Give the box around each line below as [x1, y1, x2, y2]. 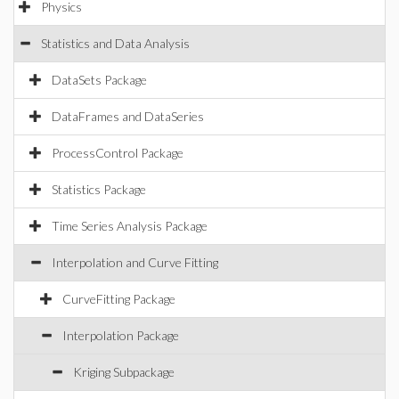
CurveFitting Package [62, 291, 175, 306]
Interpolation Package [62, 328, 179, 343]
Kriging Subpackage [73, 364, 175, 379]
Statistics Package [52, 182, 146, 197]
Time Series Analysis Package [52, 218, 208, 233]
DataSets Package [52, 72, 147, 87]
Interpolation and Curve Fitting [52, 255, 218, 270]
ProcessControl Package [52, 145, 183, 160]
